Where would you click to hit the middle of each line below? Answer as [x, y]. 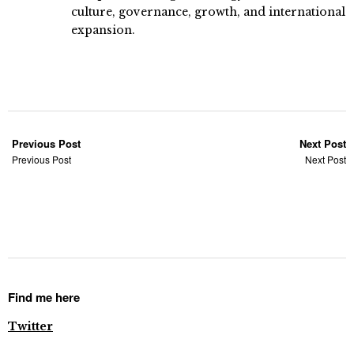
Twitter [30, 326]
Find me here [44, 297]
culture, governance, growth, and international [208, 11]
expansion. [103, 30]
